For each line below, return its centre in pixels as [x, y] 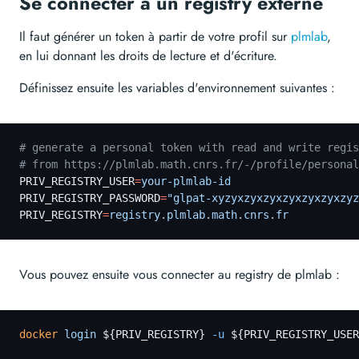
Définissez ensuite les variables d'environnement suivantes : [177, 88]
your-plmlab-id [186, 181]
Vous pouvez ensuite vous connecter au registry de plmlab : [179, 274]
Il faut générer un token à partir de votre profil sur [155, 36]
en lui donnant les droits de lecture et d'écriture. [148, 56]
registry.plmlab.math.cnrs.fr [199, 215]
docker [38, 334]
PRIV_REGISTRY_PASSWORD [90, 198]
